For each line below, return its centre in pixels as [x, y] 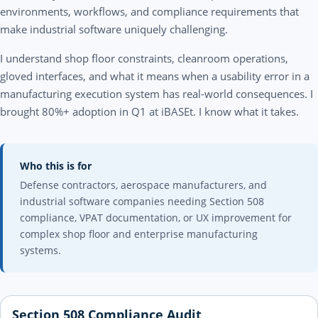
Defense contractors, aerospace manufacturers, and [143, 185]
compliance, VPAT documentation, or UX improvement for [156, 218]
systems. [40, 250]
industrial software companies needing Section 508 [142, 201]
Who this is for [56, 166]
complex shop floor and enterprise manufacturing [139, 234]
